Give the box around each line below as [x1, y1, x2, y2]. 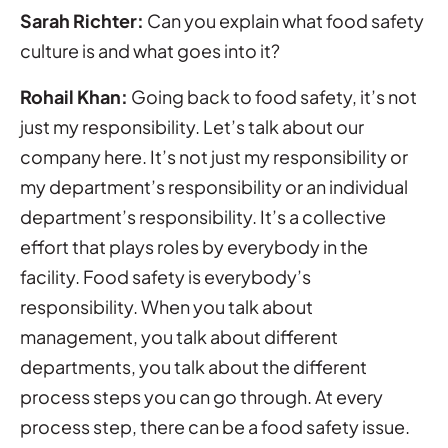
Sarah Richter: [20, 8, 144, 32]
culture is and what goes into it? [20, 38, 280, 62]
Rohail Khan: [20, 84, 128, 108]
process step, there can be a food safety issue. [20, 414, 410, 438]
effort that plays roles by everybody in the [20, 234, 368, 258]
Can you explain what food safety [144, 8, 424, 32]
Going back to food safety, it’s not [128, 84, 417, 108]
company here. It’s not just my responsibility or [20, 144, 408, 168]
